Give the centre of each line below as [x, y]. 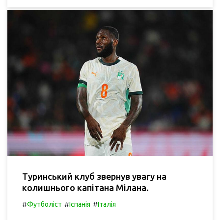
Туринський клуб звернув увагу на [94, 177]
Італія [107, 205]
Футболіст [44, 205]
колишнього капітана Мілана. [85, 188]
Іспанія [80, 205]
